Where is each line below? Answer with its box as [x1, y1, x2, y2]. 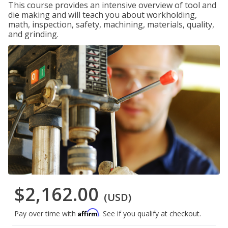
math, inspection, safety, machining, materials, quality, [8, 19, 214, 30]
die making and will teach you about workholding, [8, 9, 197, 20]
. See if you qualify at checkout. [99, 209, 201, 219]
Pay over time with [14, 209, 78, 219]
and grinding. [8, 28, 59, 40]
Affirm [78, 208, 99, 217]
